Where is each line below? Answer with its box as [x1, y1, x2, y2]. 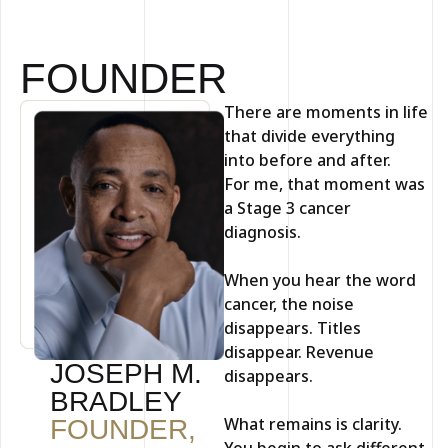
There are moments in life [224, 100, 428, 123]
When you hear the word [224, 268, 416, 291]
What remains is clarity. [224, 412, 402, 435]
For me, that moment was [224, 172, 425, 195]
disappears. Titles [224, 316, 361, 339]
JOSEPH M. [50, 358, 202, 390]
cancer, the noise [224, 292, 354, 315]
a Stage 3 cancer [224, 196, 351, 219]
